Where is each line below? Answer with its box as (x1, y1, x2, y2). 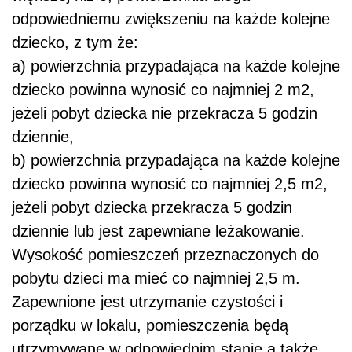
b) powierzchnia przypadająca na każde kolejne (12, 152, 340, 170)
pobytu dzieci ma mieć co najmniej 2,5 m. (12, 269, 300, 288)
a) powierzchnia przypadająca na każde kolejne (12, 57, 340, 75)
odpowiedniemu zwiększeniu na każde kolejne (12, 10, 330, 28)
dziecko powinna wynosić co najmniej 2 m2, (12, 81, 314, 99)
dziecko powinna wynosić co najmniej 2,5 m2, (12, 175, 328, 193)
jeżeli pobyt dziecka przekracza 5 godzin (12, 199, 292, 217)
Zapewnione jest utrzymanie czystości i (12, 293, 283, 311)
